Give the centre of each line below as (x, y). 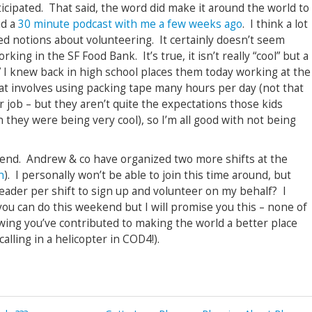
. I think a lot (275, 24)
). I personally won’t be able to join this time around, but (148, 175)
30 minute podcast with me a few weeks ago (130, 24)
